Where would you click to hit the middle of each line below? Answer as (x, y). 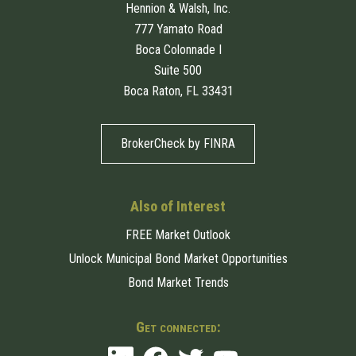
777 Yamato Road (178, 29)
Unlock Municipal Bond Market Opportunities (178, 258)
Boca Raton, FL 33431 (178, 91)
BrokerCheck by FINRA (178, 143)
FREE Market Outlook (178, 234)
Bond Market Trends (178, 282)
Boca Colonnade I (178, 49)
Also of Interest (178, 206)
